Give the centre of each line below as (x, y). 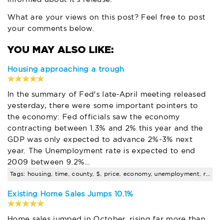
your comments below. (51, 28)
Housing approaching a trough (66, 69)
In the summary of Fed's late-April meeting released (107, 94)
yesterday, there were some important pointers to (103, 106)
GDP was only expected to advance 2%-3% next (100, 139)
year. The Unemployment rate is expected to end (101, 151)
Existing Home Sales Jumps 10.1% (70, 194)
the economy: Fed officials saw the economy (94, 117)
